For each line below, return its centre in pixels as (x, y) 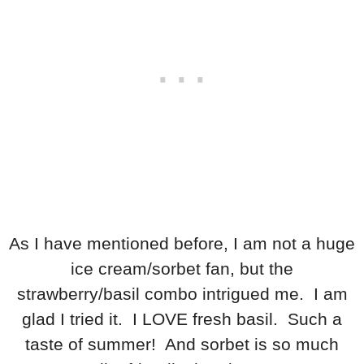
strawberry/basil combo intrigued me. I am (182, 293)
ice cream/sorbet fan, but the (182, 268)
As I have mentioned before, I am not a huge (182, 243)
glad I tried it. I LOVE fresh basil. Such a (182, 318)
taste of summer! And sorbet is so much (182, 344)
